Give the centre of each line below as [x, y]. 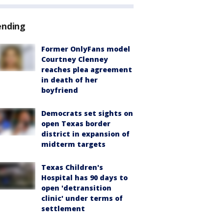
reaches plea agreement [87, 69]
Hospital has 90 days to [84, 177]
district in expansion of [85, 134]
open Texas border [76, 123]
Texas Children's [72, 167]
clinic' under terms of [82, 198]
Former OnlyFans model [86, 49]
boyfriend [60, 90]
